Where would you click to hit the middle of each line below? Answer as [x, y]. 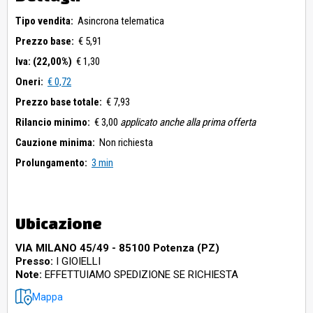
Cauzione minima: [55, 143]
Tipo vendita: [44, 21]
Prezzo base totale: [59, 102]
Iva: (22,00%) [44, 62]
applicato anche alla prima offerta [188, 123]
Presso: [34, 262]
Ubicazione [59, 224]
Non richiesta [126, 143]
